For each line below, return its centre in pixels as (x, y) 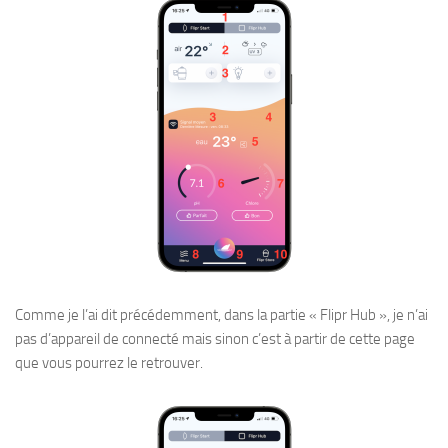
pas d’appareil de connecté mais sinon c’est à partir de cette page (215, 338)
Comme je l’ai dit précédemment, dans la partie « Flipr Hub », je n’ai (221, 314)
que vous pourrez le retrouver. (109, 362)
